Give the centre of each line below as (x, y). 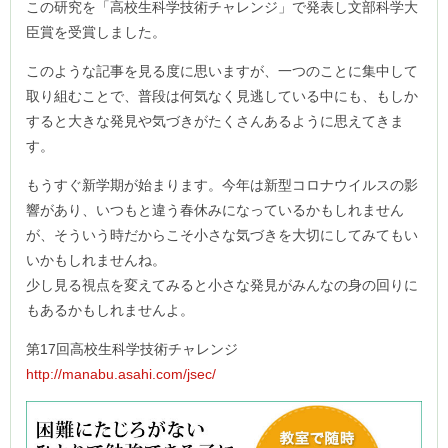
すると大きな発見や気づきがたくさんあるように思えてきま (215, 120)
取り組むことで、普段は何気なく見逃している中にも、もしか (222, 95)
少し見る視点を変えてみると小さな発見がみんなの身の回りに (222, 284)
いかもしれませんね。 (96, 259)
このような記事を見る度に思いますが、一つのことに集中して (222, 70)
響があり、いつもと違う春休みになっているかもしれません (215, 209)
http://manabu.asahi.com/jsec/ (121, 373)
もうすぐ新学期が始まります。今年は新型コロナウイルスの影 (222, 184)
